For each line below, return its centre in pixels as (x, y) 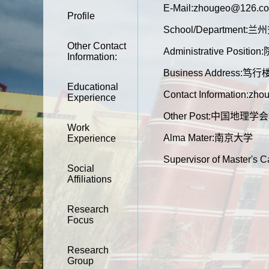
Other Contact (97, 46)
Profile (81, 16)
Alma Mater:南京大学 (208, 138)
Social (81, 168)
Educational (93, 87)
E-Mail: (178, 8)
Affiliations (89, 179)
